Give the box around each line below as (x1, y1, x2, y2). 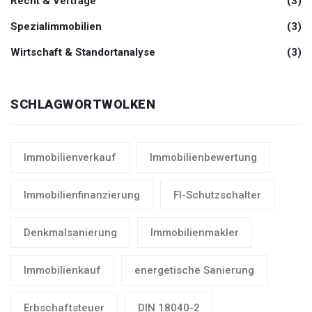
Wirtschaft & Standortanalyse (10, 46, 155, 59)
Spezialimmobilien (10, 20, 102, 33)
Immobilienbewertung (150, 151, 257, 164)
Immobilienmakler (150, 226, 239, 240)
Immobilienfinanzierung (24, 189, 140, 202)
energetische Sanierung (134, 264, 254, 277)
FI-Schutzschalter (173, 189, 261, 202)
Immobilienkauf (24, 264, 101, 277)
